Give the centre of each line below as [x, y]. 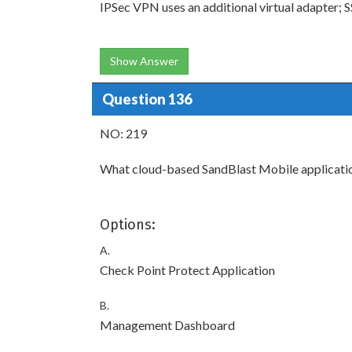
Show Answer [144, 61]
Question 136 [147, 99]
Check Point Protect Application [187, 270]
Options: [128, 225]
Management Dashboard [167, 325]
